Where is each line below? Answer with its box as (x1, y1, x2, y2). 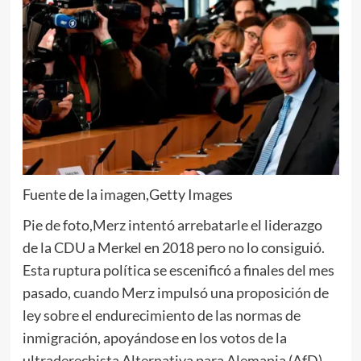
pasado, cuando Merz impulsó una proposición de (22, 283, 329, 301)
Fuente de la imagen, (22, 185, 149, 203)
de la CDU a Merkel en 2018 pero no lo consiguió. (22, 238, 325, 256)
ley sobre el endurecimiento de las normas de (22, 305, 301, 324)
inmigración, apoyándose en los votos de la (22, 328, 287, 346)
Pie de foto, (22, 215, 93, 234)
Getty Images (148, 185, 233, 203)
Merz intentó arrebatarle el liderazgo (92, 215, 322, 234)
